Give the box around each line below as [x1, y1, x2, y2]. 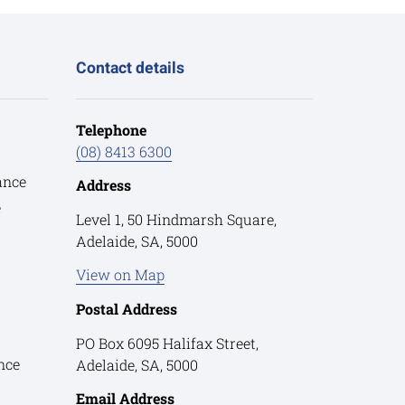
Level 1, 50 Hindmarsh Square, [75, 209, 277, 229]
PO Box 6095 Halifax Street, [75, 333, 259, 353]
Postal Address [75, 299, 177, 319]
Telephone [75, 119, 146, 139]
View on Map [75, 265, 165, 285]
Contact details [75, 56, 184, 80]
